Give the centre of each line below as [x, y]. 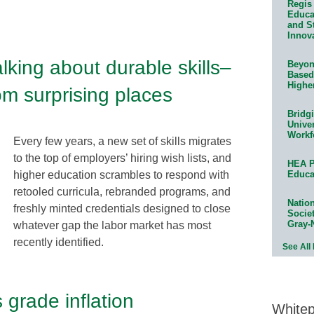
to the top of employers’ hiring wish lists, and [122, 158]
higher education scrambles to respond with [121, 175]
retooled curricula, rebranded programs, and [122, 191]
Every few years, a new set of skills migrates [122, 141]
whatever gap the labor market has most [112, 225]
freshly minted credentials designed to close [122, 208]
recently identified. [59, 242]
